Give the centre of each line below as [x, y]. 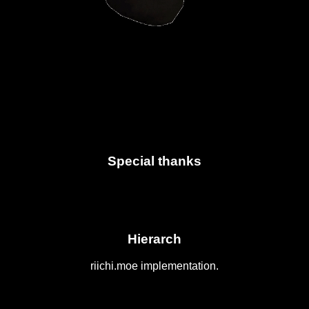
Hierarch [154, 239]
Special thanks [154, 161]
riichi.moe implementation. [154, 266]
